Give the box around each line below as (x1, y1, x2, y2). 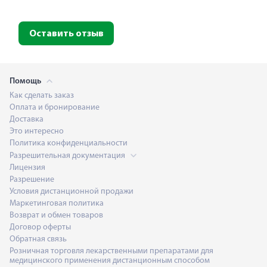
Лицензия (10, 163, 45, 172)
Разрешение (10, 175, 54, 184)
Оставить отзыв (29, 29, 104, 39)
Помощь (10, 77, 43, 86)
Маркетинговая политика (10, 199, 104, 208)
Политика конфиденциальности (10, 139, 128, 148)
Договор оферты (10, 223, 71, 232)
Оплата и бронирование (10, 103, 100, 112)
